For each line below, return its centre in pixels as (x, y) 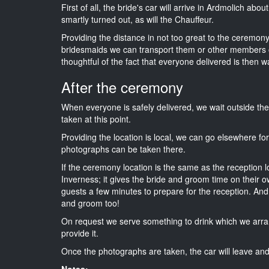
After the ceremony (122, 86)
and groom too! (90, 203)
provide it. (80, 233)
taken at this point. (96, 119)
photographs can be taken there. (123, 149)
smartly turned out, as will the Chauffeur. (138, 19)
